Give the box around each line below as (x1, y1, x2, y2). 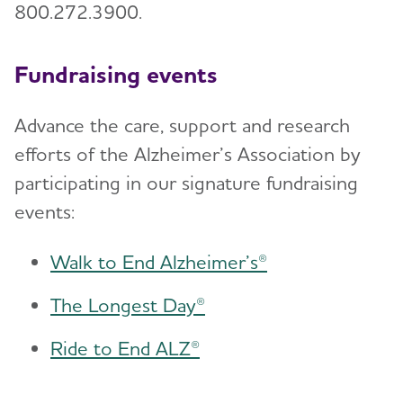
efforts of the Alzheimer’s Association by (14, 142, 361, 166)
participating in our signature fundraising (14, 171, 358, 195)
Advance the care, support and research (14, 113, 350, 138)
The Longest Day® (50, 293, 205, 318)
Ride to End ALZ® (50, 336, 200, 361)
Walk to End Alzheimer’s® (50, 250, 267, 274)
